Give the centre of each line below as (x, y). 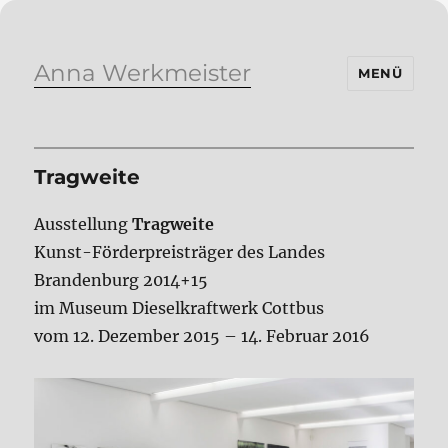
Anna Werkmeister (143, 73)
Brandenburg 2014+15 (121, 280)
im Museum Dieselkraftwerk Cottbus (179, 308)
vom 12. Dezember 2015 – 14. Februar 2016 (202, 336)
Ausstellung (83, 224)
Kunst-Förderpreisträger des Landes (180, 252)
